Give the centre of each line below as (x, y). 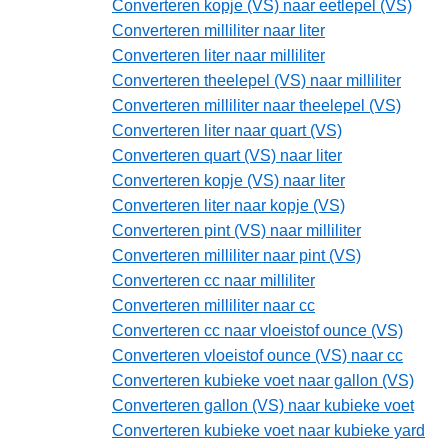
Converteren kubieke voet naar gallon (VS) (263, 381)
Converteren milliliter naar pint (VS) (236, 256)
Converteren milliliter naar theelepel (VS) (256, 106)
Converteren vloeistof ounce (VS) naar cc (257, 356)
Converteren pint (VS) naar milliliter (236, 231)
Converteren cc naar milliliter (213, 281)
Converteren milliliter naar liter (218, 31)
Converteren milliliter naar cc (213, 306)
